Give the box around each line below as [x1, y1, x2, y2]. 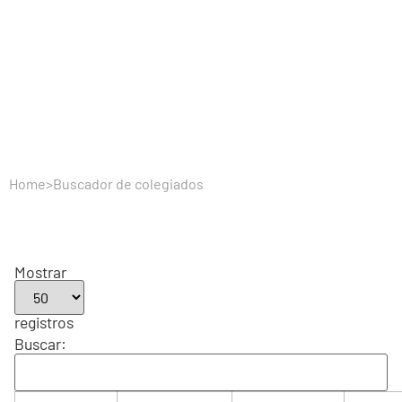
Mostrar [14, 262, 66, 282]
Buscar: [14, 334, 66, 354]
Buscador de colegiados [53, 175, 204, 192]
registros [14, 312, 74, 332]
